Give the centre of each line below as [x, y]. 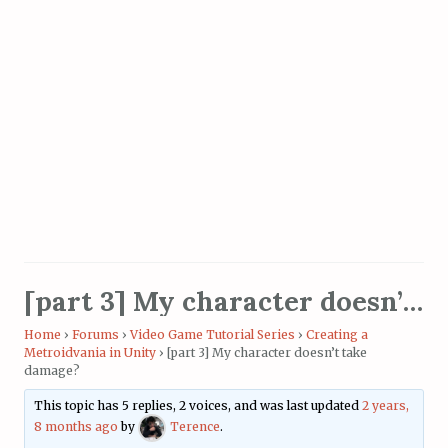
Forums [95, 334]
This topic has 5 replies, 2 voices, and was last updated [198, 406]
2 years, [386, 406]
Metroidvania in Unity [90, 352]
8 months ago [76, 427]
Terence [195, 427]
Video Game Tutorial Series [212, 334]
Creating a [337, 334]
